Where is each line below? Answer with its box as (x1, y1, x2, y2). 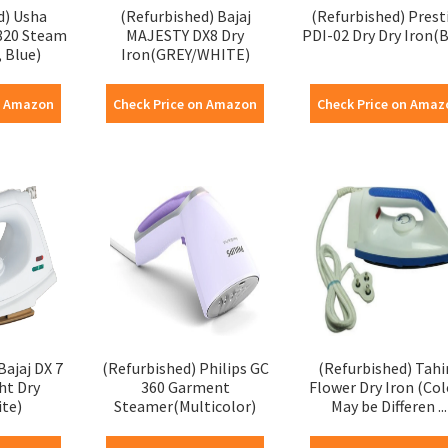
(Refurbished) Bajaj (119, 5, 251, 26)
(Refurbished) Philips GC (101, 357, 269, 378)
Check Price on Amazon (113, 94, 258, 113)
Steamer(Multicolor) (114, 395, 257, 416)
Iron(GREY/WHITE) (120, 43, 250, 64)
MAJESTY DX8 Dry (126, 24, 245, 45)
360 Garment (140, 376, 230, 397)
